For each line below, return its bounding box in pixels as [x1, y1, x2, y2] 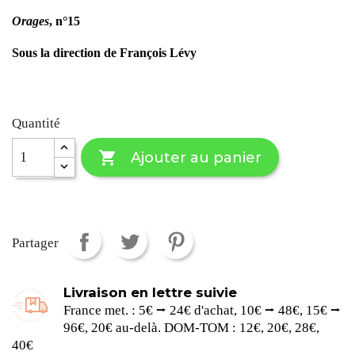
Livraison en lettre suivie [63, 284, 238, 300]
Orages [12, 14, 49, 28]
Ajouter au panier [130, 148, 261, 166]
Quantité [12, 116, 60, 131]
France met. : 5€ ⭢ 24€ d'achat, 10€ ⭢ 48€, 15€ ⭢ [63, 302, 342, 318]
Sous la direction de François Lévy [12, 46, 197, 59]
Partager [12, 235, 59, 250]
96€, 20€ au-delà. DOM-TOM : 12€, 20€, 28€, [63, 319, 320, 335]
